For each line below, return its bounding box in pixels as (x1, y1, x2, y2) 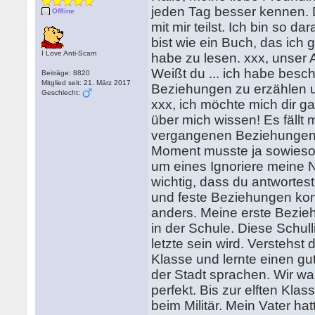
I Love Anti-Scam (41, 49, 97, 57)
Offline (52, 7, 75, 15)
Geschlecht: (41, 89, 83, 96)
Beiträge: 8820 (41, 69, 91, 77)
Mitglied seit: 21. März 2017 (41, 79, 131, 86)
